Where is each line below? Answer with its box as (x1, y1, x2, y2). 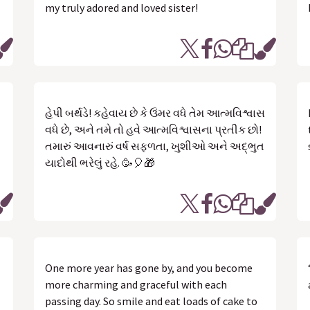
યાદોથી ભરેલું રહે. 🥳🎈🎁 (45, 156, 155, 170)
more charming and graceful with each (45, 277, 227, 291)
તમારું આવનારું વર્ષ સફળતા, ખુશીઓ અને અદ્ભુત (45, 139, 264, 153)
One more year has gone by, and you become (45, 261, 253, 275)
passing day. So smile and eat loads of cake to (45, 294, 257, 308)
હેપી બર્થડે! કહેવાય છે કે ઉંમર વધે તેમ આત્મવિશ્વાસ (45, 106, 265, 120)
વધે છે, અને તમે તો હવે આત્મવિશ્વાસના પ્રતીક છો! (45, 122, 262, 136)
